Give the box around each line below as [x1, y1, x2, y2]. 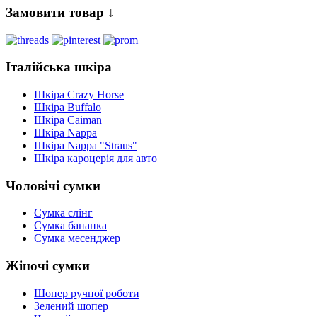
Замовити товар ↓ [6, 4, 115, 20]
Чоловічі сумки [6, 178, 100, 193]
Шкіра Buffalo [34, 100, 101, 113]
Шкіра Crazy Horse [34, 88, 124, 100]
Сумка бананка [34, 219, 107, 232]
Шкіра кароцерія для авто [34, 151, 157, 164]
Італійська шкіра [6, 59, 112, 75]
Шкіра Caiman [34, 113, 102, 126]
